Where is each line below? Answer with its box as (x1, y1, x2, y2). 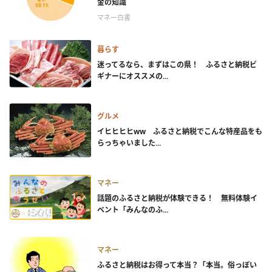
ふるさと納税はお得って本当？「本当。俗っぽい (97, 260, 257, 270)
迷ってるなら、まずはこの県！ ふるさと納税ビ (97, 59, 257, 70)
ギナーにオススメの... (97, 71, 168, 81)
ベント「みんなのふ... (97, 205, 168, 215)
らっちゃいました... (97, 138, 161, 148)
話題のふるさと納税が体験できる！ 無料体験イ (97, 193, 257, 203)
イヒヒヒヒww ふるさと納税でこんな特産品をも (97, 126, 262, 137)
